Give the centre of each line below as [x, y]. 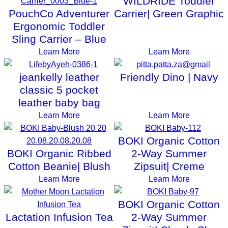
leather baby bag [59, 103]
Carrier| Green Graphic [169, 14]
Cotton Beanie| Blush [59, 166]
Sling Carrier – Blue [59, 39]
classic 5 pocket [59, 90]
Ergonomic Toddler [59, 26]
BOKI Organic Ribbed [59, 154]
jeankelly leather [59, 77]
